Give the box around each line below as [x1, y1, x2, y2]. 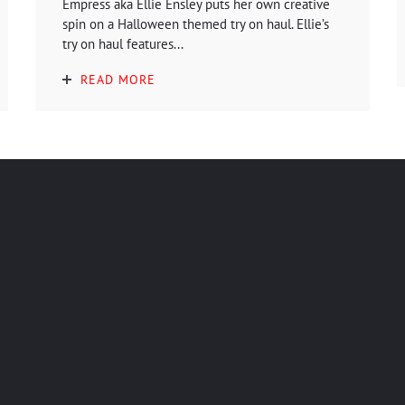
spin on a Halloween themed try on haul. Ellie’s [62, 15, 329, 33]
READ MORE [80, 71, 155, 88]
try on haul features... [62, 35, 184, 52]
